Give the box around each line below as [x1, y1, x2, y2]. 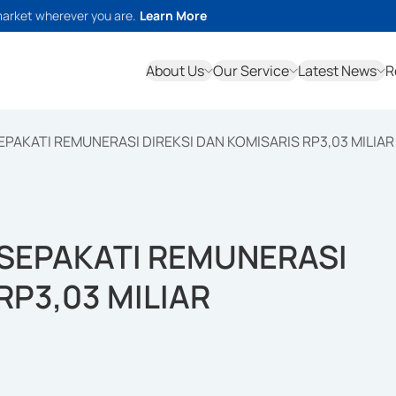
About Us [146, 61, 204, 80]
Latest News [298, 61, 377, 80]
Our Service [213, 61, 289, 80]
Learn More [140, 7, 207, 24]
